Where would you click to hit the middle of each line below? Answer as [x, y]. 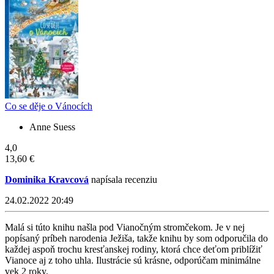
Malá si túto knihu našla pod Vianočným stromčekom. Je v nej [125, 227]
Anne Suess [52, 127]
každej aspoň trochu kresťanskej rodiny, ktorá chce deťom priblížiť [134, 249]
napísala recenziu [123, 179]
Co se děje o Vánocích [49, 106]
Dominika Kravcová [47, 179]
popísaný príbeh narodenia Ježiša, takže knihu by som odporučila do [136, 238]
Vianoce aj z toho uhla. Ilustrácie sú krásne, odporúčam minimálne [133, 260]
